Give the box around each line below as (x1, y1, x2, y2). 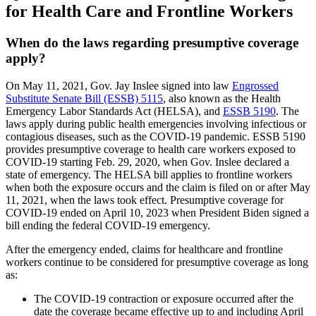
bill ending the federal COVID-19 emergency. (6, 219, 210, 231)
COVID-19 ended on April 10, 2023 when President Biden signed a (6, 206, 309, 219)
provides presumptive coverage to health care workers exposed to (6, 142, 296, 155)
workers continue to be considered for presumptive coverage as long (6, 255, 308, 268)
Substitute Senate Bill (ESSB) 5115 (6, 92, 163, 104)
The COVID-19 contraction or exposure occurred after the (34, 292, 293, 305)
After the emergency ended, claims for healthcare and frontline (6, 243, 283, 255)
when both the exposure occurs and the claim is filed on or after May (6, 181, 310, 193)
